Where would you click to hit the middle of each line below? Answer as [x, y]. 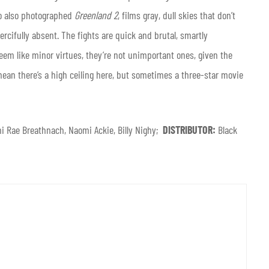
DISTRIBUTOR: [190, 129]
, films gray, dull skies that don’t [177, 15]
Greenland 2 [96, 15]
